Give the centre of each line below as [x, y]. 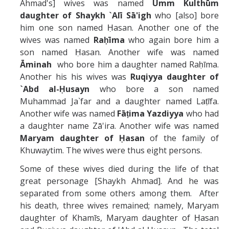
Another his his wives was [75, 76]
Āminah [36, 64]
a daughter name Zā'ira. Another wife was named [119, 125]
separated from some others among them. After [119, 193]
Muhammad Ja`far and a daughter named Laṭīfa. [119, 101]
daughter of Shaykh [64, 15]
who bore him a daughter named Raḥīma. [135, 64]
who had [201, 113]
